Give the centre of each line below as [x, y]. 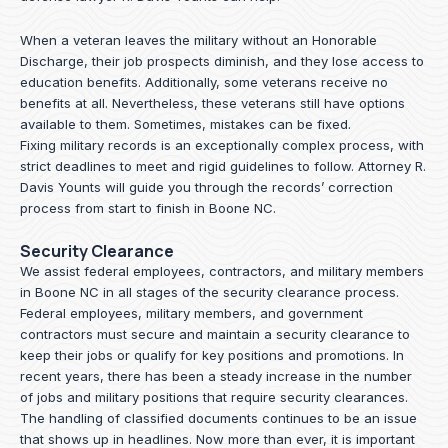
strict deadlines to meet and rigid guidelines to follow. [189, 165]
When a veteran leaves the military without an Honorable [198, 39]
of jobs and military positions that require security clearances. [214, 396]
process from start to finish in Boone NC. [148, 207]
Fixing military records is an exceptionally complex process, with [222, 144]
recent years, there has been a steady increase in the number [216, 375]
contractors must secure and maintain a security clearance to [215, 333]
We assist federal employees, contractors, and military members [222, 270]
